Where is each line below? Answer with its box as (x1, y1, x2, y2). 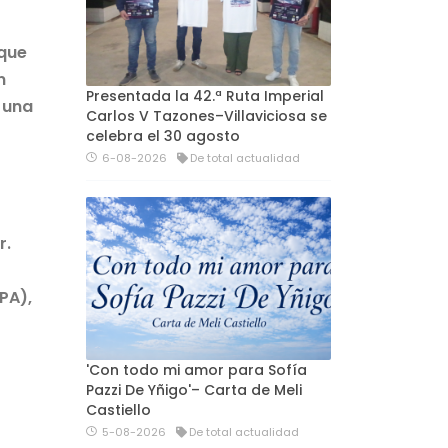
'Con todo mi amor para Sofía (86, 360, 307, 381)
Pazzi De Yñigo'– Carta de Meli (86, 380, 302, 401)
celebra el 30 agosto (86, 125, 240, 146)
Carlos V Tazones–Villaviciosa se (86, 105, 327, 126)
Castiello (86, 400, 151, 421)
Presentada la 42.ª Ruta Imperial (86, 85, 324, 106)
